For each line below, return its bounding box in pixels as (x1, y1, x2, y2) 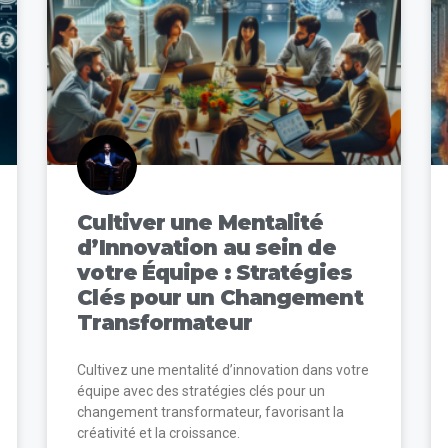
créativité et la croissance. (77, 424, 241, 441)
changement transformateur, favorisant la (77, 403, 345, 420)
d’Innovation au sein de (77, 234, 336, 260)
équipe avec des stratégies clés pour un (77, 382, 326, 399)
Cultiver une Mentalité (77, 209, 324, 235)
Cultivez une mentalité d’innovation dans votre (77, 361, 370, 378)
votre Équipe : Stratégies (77, 259, 352, 285)
